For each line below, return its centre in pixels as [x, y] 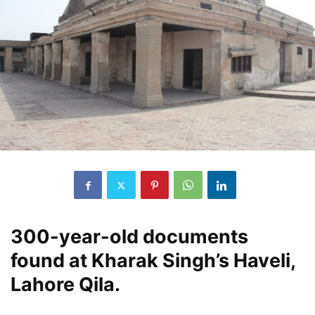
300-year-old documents [129, 237]
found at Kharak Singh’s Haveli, [153, 261]
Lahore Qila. [65, 285]
